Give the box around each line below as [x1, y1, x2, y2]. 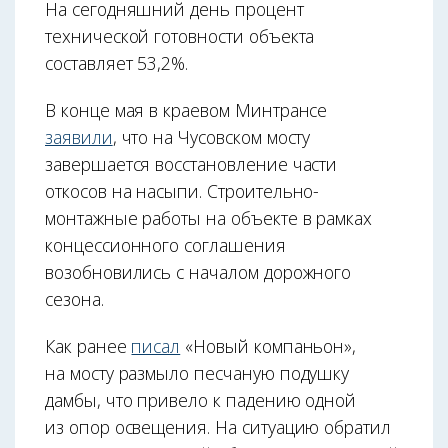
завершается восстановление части [45, 151, 338, 176]
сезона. [45, 286, 104, 311]
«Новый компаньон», [180, 333, 357, 358]
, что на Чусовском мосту [112, 124, 311, 149]
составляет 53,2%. [45, 50, 189, 75]
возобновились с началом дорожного [45, 259, 352, 284]
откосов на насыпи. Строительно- [45, 178, 320, 203]
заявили [45, 124, 113, 149]
